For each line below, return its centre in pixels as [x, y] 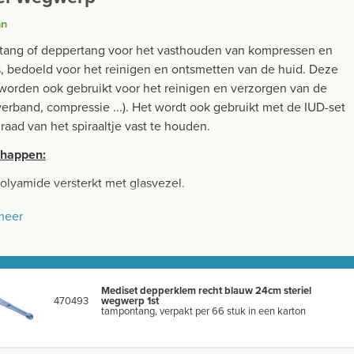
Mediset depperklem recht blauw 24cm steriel [206, 291]
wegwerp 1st [130, 301]
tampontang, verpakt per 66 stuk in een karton [203, 312]
